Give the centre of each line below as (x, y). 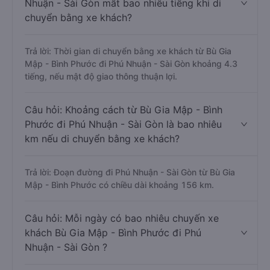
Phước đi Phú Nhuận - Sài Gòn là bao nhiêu (123, 124)
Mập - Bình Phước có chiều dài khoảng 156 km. (119, 185)
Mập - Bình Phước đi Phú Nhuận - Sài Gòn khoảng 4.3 (131, 64)
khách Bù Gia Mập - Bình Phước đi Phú (113, 233)
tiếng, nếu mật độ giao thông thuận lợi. (101, 76)
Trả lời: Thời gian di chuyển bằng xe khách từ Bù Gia (128, 51)
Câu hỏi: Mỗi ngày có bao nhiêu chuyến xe (122, 218)
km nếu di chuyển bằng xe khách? (102, 139)
